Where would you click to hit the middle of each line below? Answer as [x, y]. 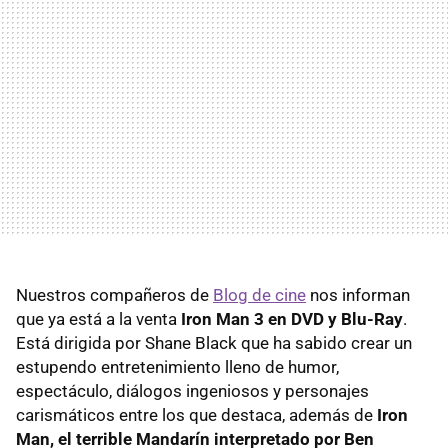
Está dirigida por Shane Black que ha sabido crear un [214, 342]
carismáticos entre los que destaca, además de [196, 414]
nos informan [358, 294]
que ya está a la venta [98, 318]
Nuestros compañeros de [114, 294]
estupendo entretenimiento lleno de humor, [177, 366]
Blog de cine [259, 294]
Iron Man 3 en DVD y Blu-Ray [292, 318]
